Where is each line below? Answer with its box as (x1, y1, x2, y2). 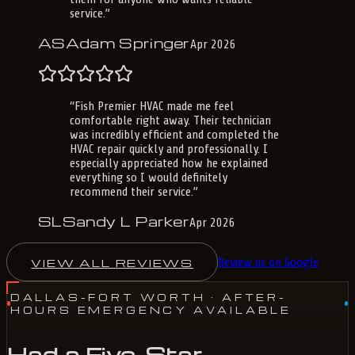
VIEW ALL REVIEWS (31, 254, 194, 269)
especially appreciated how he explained (70, 156, 268, 171)
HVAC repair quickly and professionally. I (70, 142, 268, 157)
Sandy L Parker (62, 212, 190, 231)
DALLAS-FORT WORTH (10, 291, 206, 304)
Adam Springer (65, 33, 190, 52)
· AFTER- (205, 291, 287, 304)
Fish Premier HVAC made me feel (74, 99, 234, 114)
